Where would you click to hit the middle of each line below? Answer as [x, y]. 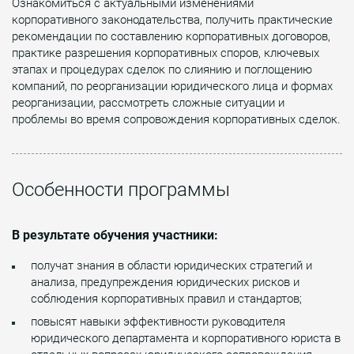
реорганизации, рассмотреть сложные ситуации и [148, 102]
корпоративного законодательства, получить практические [172, 19]
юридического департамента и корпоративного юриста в [186, 338]
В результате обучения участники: [115, 235]
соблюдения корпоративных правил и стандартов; [166, 298]
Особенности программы [121, 189]
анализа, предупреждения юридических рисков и [165, 282]
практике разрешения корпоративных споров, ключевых [166, 53]
